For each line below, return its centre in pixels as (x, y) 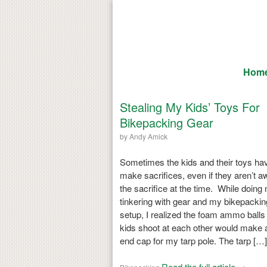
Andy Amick (148, 136)
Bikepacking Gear (166, 122)
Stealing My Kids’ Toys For (190, 107)
